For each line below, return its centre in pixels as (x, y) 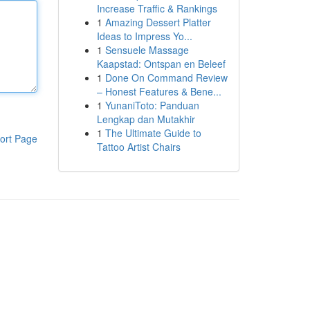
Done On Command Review (166, 77)
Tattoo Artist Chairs (138, 147)
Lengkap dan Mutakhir (146, 119)
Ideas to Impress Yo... (144, 36)
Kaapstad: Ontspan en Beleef (161, 64)
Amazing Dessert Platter (158, 22)
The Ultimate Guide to (153, 133)
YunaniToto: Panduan (152, 105)
